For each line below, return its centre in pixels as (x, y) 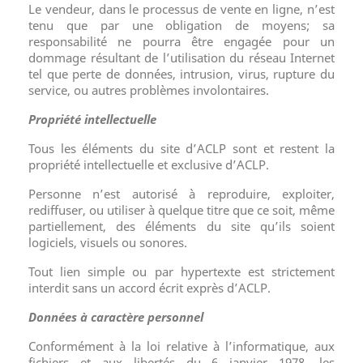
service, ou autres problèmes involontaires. (149, 90)
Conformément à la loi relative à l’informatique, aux (181, 346)
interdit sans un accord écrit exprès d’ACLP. (149, 288)
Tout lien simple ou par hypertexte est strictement (181, 271)
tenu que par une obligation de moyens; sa (181, 25)
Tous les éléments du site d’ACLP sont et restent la (181, 148)
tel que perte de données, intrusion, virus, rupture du (181, 74)
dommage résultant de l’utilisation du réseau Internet (181, 58)
